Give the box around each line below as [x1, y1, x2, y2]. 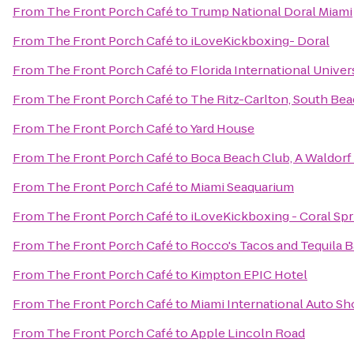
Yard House [190, 120, 254, 137]
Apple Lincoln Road [190, 325, 305, 341]
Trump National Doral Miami [190, 3, 352, 20]
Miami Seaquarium [190, 179, 294, 195]
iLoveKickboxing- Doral [190, 32, 330, 49]
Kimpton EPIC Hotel [190, 266, 307, 283]
